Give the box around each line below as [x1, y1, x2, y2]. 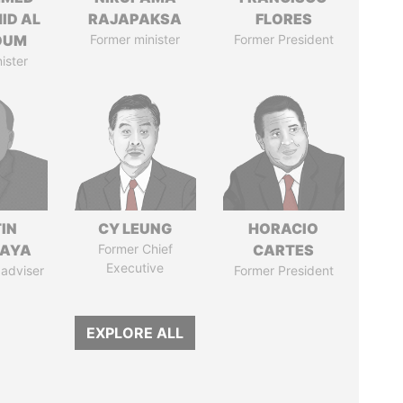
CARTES [253, 241, 315, 259]
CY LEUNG [98, 219, 173, 237]
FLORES [255, 10, 312, 28]
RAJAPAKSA [88, 10, 183, 28]
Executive [106, 260, 165, 275]
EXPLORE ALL [86, 324, 184, 342]
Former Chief [97, 241, 173, 256]
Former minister [90, 31, 181, 47]
